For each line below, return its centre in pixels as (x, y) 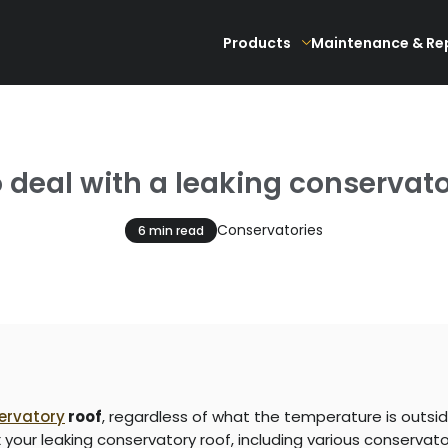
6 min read (171, 230)
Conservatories (270, 229)
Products (256, 42)
